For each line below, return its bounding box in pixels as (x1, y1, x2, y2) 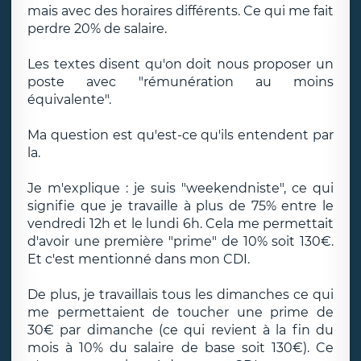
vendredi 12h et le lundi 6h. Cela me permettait (27, 216, 334, 231)
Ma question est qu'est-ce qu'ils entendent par (27, 127, 334, 143)
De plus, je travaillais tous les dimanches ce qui (27, 287, 334, 302)
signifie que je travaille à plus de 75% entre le (27, 198, 334, 214)
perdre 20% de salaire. (27, 21, 167, 36)
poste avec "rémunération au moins (27, 74, 334, 89)
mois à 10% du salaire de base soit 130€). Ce (27, 340, 334, 355)
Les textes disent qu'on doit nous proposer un (27, 56, 334, 72)
